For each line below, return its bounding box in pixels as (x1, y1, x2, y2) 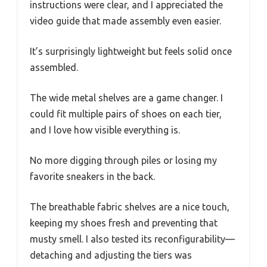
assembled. (30, 62, 78, 73)
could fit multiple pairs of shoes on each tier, (30, 108, 222, 120)
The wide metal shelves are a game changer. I (30, 92, 223, 104)
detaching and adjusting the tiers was (30, 250, 192, 261)
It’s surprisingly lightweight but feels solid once (30, 46, 232, 57)
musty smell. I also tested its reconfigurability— (30, 234, 235, 245)
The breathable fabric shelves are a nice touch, (30, 201, 229, 213)
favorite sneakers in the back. (30, 171, 155, 182)
